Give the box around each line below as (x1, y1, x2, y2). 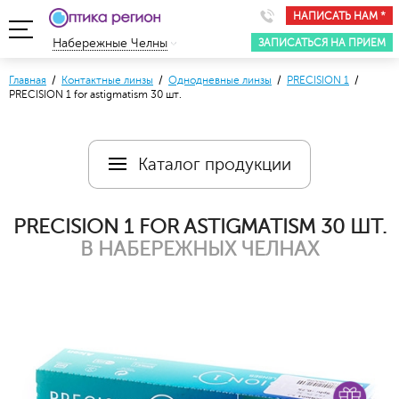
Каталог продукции (138, 154, 291, 174)
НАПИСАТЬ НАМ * (293, 9, 386, 22)
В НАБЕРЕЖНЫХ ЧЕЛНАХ (80, 238, 319, 260)
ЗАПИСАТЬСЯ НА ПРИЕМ (258, 36, 386, 49)
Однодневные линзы (168, 74, 272, 86)
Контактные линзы (61, 74, 153, 86)
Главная (9, 74, 46, 86)
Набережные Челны (53, 37, 167, 50)
